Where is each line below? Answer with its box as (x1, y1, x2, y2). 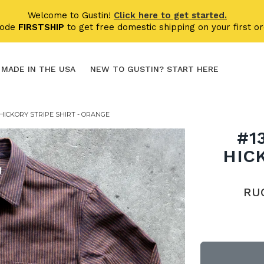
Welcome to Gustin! (28, 10, 114, 21)
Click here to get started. (114, 10, 227, 21)
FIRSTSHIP (18, 22, 64, 32)
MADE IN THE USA (1, 64, 75, 74)
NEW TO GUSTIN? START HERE (90, 64, 219, 74)
